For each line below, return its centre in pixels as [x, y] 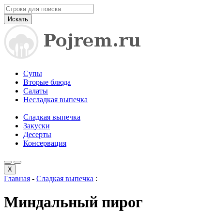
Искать [18, 19]
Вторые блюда [47, 82]
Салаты [36, 91]
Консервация [45, 143]
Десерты [37, 134]
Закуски [37, 126]
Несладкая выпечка [55, 100]
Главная [17, 178]
